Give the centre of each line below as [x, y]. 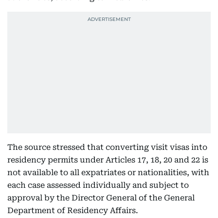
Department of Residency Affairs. [73, 210]
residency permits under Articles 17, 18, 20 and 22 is [108, 160]
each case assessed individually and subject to [98, 185]
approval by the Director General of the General [101, 198]
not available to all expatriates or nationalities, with [108, 173]
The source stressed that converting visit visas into [107, 147]
